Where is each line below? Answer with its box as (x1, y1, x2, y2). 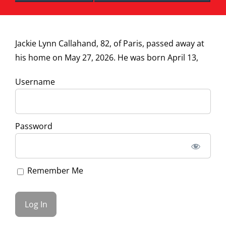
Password (15, 121, 52, 132)
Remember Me (25, 165, 83, 177)
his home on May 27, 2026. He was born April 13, (15, 52, 198, 64)
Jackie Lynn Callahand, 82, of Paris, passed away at (15, 38, 204, 49)
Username (15, 76, 55, 88)
